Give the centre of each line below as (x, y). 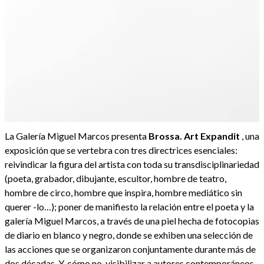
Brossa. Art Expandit (194, 136)
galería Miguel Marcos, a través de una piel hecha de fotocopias (132, 220)
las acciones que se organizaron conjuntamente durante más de (130, 249)
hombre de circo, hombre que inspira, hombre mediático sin (123, 192)
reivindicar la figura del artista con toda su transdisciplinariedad (132, 164)
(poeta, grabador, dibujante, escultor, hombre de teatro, (115, 178)
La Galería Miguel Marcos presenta (77, 136)
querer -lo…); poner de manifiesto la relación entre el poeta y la (129, 206)
